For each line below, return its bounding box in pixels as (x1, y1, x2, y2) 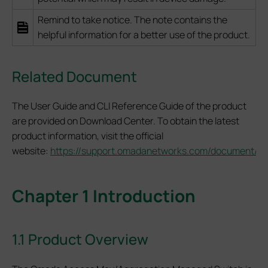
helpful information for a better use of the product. (38, 28, 250, 41)
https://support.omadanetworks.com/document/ (50, 144, 258, 158)
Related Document (12, 66, 137, 86)
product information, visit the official (12, 129, 163, 143)
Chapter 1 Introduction (12, 184, 196, 208)
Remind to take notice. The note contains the (38, 13, 227, 26)
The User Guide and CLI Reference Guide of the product (12, 99, 246, 113)
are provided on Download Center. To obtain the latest (12, 114, 239, 128)
